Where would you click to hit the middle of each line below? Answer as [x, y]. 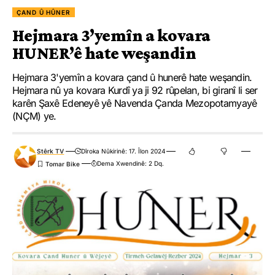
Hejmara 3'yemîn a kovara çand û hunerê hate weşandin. [132, 77]
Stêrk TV [51, 151]
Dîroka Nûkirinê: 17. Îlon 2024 [123, 151]
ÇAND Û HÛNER [44, 12]
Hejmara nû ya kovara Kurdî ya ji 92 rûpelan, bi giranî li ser [135, 90]
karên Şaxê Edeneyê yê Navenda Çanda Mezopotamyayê [135, 103]
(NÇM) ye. [34, 116]
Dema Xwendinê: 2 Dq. [130, 163]
